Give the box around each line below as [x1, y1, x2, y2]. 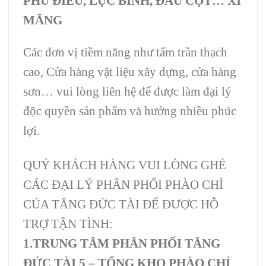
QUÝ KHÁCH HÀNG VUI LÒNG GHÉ [23, 157, 226, 172]
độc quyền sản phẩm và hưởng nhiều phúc [23, 103, 236, 118]
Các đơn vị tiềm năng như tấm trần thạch [23, 45, 227, 59]
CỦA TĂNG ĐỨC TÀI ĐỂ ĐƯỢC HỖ [23, 197, 218, 211]
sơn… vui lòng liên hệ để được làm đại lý [23, 84, 232, 98]
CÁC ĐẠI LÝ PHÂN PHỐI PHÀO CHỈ [23, 177, 223, 191]
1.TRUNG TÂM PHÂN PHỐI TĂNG [23, 236, 220, 250]
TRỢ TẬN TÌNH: [23, 216, 113, 230]
